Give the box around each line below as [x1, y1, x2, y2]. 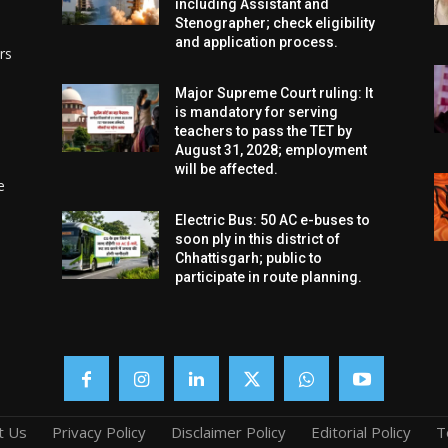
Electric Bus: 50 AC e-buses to [175, 212, 371, 229]
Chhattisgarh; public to [175, 250, 323, 267]
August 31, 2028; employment [175, 142, 368, 159]
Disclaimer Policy [170, 422, 286, 443]
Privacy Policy [51, 422, 146, 443]
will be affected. [175, 161, 279, 178]
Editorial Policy [310, 422, 411, 443]
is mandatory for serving [175, 104, 339, 121]
